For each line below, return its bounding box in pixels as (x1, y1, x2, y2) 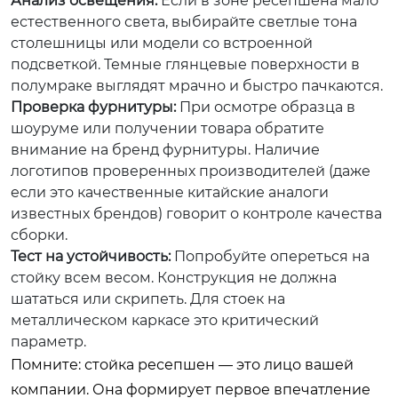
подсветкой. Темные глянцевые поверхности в (11, 55, 360, 73)
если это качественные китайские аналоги (11, 183, 329, 201)
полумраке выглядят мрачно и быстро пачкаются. (11, 76, 383, 94)
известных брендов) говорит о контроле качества (11, 204, 382, 222)
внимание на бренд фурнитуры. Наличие (11, 140, 320, 158)
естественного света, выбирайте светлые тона (11, 12, 357, 30)
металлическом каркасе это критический (11, 311, 319, 329)
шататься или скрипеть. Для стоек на (11, 290, 285, 307)
